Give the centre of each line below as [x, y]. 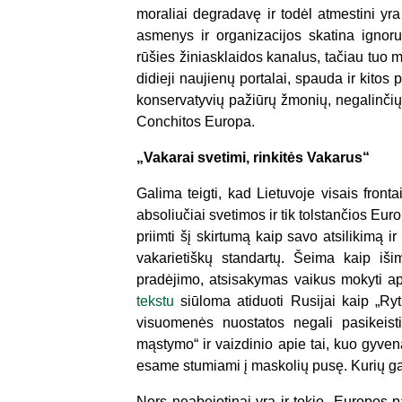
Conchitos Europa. [196, 122]
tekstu [155, 301]
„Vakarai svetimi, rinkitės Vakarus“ [253, 157]
